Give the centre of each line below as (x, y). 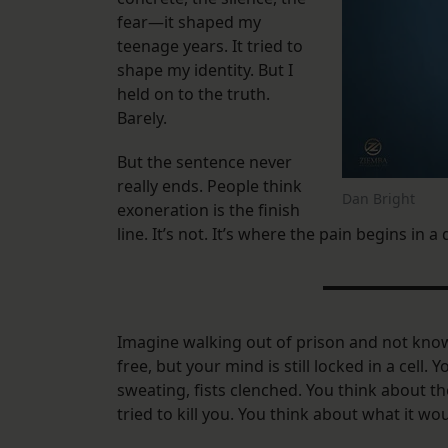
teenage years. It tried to (210, 46)
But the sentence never (204, 162)
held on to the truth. (193, 94)
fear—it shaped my (189, 22)
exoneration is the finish (208, 210)
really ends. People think (209, 186)
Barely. (144, 118)
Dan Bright (378, 199)
